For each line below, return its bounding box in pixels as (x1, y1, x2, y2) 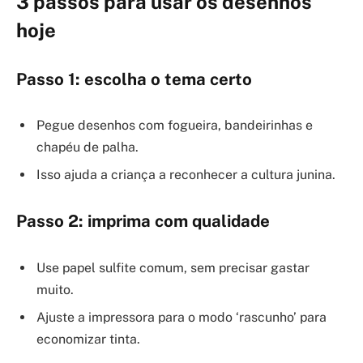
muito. (36, 281, 74, 297)
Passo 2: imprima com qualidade (16, 211, 270, 232)
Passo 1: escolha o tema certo (16, 69, 252, 89)
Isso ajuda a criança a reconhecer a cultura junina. (36, 167, 335, 183)
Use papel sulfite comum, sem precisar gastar (36, 259, 310, 275)
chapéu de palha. (36, 139, 139, 156)
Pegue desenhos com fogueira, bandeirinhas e (36, 117, 313, 134)
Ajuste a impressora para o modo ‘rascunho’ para (36, 309, 327, 325)
